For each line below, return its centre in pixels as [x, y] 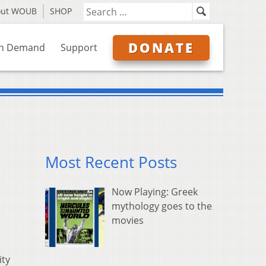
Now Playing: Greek [155, 192]
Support [79, 47]
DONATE [161, 47]
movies [128, 221]
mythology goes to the [162, 206]
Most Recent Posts [111, 163]
